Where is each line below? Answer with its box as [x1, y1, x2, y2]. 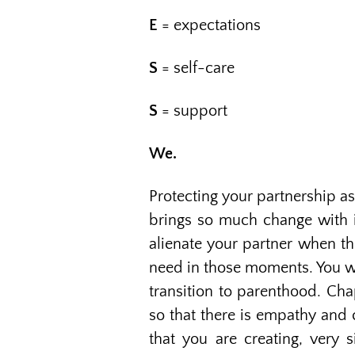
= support [162, 102, 227, 120]
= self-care [162, 59, 235, 77]
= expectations [158, 17, 261, 34]
